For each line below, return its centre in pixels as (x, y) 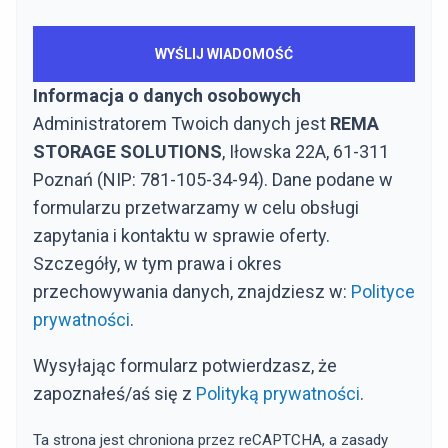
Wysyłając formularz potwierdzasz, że (185, 365)
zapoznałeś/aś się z (114, 393)
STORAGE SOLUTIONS (127, 151)
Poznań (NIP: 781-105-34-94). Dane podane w (213, 179)
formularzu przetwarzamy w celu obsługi (196, 207)
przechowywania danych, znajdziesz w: (192, 291)
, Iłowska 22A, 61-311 (305, 151)
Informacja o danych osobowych (167, 95)
